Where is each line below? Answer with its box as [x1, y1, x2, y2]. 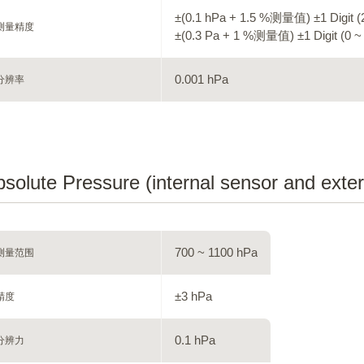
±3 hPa [174, 289, 212, 303]
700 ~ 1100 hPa [174, 245, 258, 259]
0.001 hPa [174, 72, 228, 86]
